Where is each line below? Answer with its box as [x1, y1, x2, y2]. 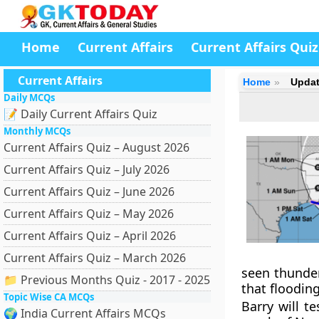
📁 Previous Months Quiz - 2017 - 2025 [4, 272, 210, 288]
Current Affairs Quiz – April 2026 [4, 228, 176, 244]
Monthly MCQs [4, 125, 70, 137]
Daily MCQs [4, 91, 55, 104]
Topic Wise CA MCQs [4, 291, 94, 303]
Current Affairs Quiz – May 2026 [4, 206, 174, 221]
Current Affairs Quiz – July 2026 [4, 162, 169, 177]
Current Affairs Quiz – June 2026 [4, 184, 174, 199]
